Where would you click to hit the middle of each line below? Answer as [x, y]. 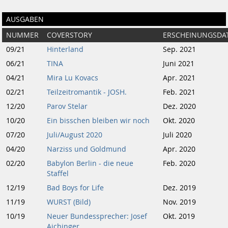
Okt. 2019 [179, 216]
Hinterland [65, 49]
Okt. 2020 [179, 121]
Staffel [58, 174]
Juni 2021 [179, 64]
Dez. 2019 [179, 188]
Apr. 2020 [179, 149]
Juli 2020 [177, 135]
